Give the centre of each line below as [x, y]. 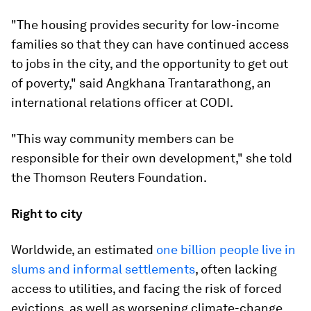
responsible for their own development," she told [152, 158]
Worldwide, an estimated [84, 250]
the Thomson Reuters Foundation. [109, 177]
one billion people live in [226, 250]
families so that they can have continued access [150, 44]
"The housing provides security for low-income [145, 25]
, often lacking [236, 269]
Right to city [47, 213]
